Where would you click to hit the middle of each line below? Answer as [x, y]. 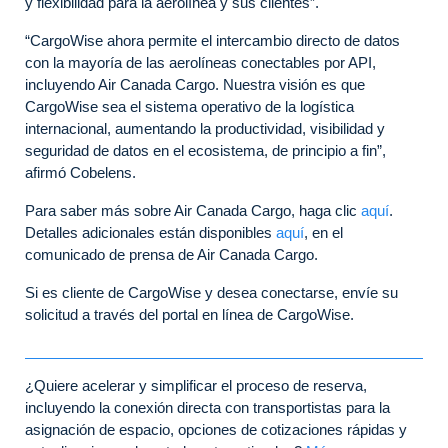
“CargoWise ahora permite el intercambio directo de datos [212, 40]
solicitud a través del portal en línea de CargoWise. [193, 314]
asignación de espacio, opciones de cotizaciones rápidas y [216, 429]
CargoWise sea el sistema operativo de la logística [189, 106]
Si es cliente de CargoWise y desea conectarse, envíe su [211, 292]
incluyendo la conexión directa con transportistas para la [207, 407]
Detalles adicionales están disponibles [150, 232]
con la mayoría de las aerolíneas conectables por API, [200, 62]
